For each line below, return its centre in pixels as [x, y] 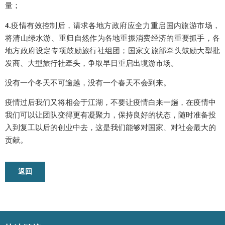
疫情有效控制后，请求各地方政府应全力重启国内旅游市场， [116, 25]
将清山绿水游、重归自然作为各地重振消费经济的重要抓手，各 [113, 38]
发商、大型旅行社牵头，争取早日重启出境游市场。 [92, 63]
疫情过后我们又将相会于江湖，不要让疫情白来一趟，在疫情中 [110, 103]
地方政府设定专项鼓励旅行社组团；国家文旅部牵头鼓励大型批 [113, 50]
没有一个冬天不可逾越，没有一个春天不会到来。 [88, 83]
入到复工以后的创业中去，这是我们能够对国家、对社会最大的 [110, 128]
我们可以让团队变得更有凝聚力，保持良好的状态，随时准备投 [110, 115]
